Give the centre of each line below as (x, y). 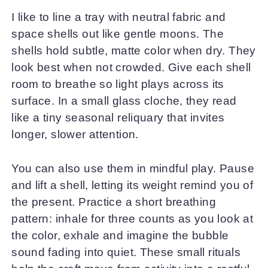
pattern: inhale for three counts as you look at (133, 218)
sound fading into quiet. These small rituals (126, 252)
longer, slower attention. (75, 135)
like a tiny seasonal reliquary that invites (118, 118)
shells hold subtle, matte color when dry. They (134, 51)
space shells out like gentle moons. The (118, 34)
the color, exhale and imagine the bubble (120, 235)
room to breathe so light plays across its (118, 84)
